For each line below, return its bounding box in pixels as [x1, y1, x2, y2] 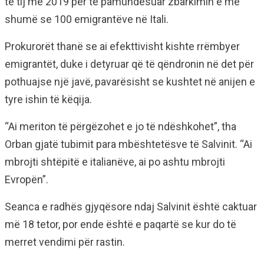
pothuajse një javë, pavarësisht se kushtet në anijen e [5, 75, 255, 88]
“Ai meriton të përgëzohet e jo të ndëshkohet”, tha [5, 120, 236, 133]
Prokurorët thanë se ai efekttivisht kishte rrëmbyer [5, 40, 240, 52]
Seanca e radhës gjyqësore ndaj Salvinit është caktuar [5, 200, 257, 213]
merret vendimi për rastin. [5, 236, 125, 248]
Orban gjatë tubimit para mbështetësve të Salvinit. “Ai [5, 138, 252, 150]
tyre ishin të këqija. [5, 93, 92, 105]
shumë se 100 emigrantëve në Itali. [5, 13, 169, 25]
